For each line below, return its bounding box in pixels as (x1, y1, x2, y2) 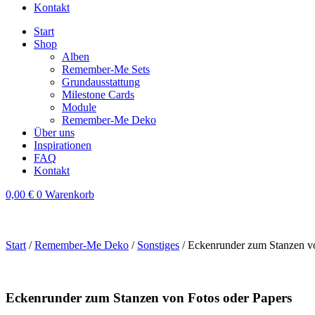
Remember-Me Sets (62, 63, 150, 75)
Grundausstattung (62, 76, 140, 88)
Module (62, 101, 96, 113)
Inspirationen (34, 139, 91, 151)
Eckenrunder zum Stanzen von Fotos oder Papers (6, 290, 292, 305)
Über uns (34, 127, 75, 139)
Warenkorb (45, 188, 94, 200)
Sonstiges (137, 239, 179, 251)
